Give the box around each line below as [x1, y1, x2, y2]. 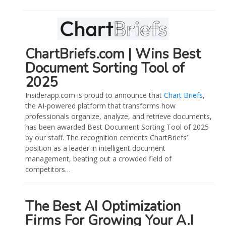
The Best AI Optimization [25, 197, 181, 216]
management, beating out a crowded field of [25, 154, 172, 164]
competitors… [25, 164, 71, 175]
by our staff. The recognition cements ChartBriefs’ [25, 133, 188, 143]
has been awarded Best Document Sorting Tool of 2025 [25, 122, 209, 132]
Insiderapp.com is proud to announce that [25, 90, 164, 100]
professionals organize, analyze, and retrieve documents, [25, 111, 212, 122]
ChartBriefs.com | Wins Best [25, 45, 201, 64]
